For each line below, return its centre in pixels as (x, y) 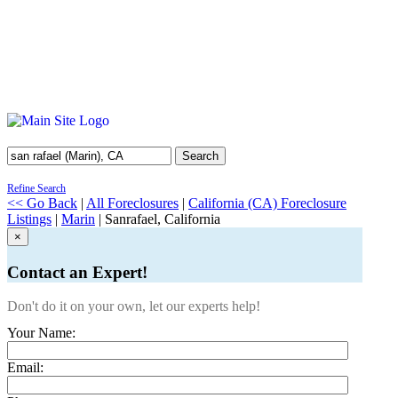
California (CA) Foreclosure (267, 203)
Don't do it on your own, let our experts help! (134, 306)
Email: (25, 368)
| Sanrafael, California (158, 219)
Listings (29, 219)
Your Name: (41, 333)
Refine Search (36, 188)
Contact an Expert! (77, 272)
